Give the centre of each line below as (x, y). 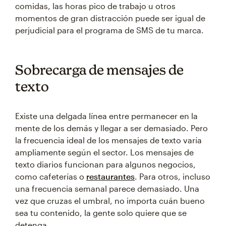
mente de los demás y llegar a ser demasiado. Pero (111, 128)
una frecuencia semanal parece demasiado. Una (107, 188)
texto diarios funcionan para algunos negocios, (105, 164)
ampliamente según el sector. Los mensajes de (104, 152)
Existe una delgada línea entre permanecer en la (106, 116)
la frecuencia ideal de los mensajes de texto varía (108, 140)
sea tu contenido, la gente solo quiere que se (101, 213)
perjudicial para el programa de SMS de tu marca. (109, 30)
